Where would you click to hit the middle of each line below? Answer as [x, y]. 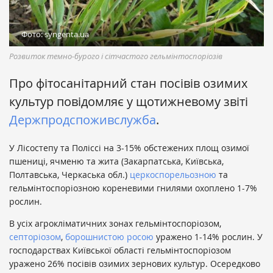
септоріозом [35, 237]
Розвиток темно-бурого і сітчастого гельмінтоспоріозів [116, 56]
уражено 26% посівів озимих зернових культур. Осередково [135, 264]
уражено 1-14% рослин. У [208, 237]
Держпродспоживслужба [83, 120]
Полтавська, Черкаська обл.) [69, 175]
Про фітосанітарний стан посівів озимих [128, 83]
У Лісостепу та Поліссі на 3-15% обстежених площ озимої [129, 148]
